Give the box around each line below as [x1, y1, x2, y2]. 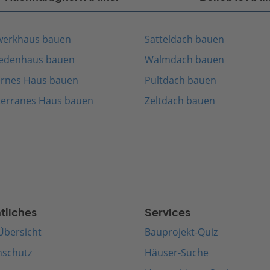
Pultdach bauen [145, 74, 216, 87]
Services [145, 206, 190, 219]
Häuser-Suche [145, 246, 209, 260]
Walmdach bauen [145, 53, 224, 67]
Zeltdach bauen [145, 94, 215, 108]
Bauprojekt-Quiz [145, 225, 218, 239]
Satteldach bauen [145, 33, 224, 46]
